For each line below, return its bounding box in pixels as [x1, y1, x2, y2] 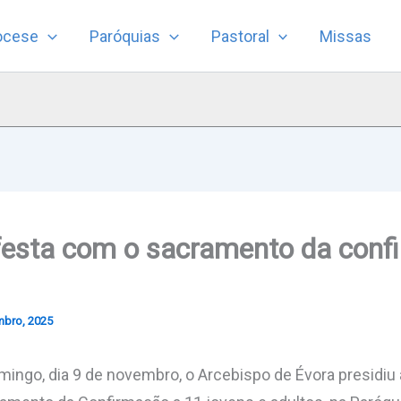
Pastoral [210, 26, 269, 46]
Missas [320, 26, 372, 46]
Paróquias [89, 26, 160, 46]
